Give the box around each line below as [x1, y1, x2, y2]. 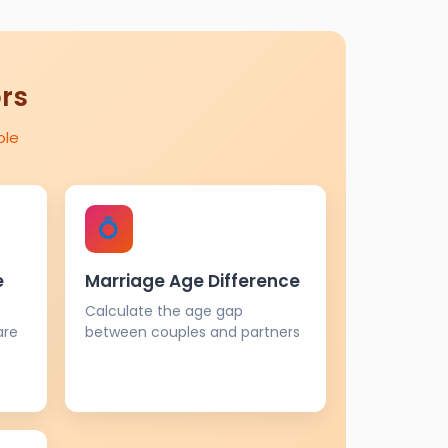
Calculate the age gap [84, 300, 243, 321]
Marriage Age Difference [84, 268, 300, 293]
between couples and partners [84, 321, 300, 342]
